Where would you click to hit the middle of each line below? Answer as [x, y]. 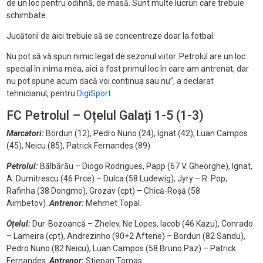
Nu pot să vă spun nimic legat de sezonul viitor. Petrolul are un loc [126, 57]
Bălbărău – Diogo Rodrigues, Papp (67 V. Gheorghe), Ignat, [145, 166]
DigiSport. [95, 94]
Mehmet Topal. [112, 203]
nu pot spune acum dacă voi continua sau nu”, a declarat [110, 81]
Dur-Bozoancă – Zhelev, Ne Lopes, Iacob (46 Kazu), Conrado [141, 224]
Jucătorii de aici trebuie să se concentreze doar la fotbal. [110, 36]
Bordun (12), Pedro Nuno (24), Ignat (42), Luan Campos [146, 134]
